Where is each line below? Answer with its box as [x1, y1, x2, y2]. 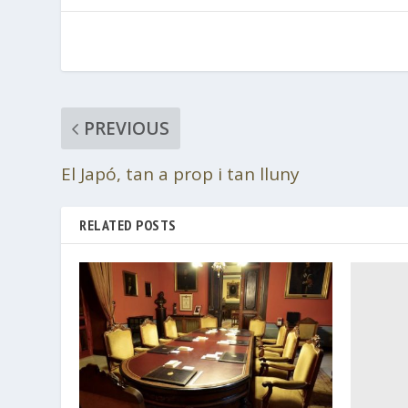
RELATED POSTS [79, 216, 177, 235]
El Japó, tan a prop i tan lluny [61, 162, 301, 187]
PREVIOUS [84, 117, 170, 141]
